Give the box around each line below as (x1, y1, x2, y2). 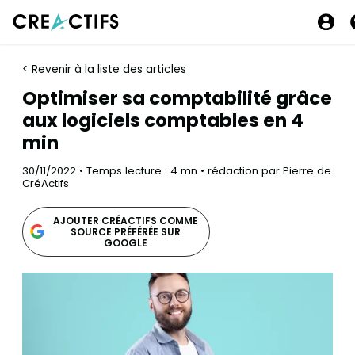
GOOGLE (103, 235, 147, 250)
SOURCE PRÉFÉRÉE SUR (70, 224, 181, 239)
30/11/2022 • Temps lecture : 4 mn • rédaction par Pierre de (22, 163, 331, 178)
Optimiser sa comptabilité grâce (22, 86, 332, 111)
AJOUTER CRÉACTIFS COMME (52, 213, 198, 227)
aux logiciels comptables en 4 (22, 108, 303, 133)
